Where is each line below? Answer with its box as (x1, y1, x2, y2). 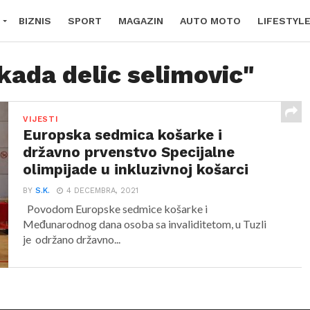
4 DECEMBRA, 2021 (66, 186, 139, 195)
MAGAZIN (118, 15, 163, 26)
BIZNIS (19, 15, 51, 26)
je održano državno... (23, 232, 121, 246)
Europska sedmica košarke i (23, 127, 223, 143)
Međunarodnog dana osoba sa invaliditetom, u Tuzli (23, 217, 267, 230)
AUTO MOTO (180, 15, 241, 26)
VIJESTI (23, 115, 59, 124)
